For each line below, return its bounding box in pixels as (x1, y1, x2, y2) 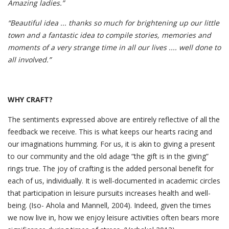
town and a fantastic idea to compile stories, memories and (8, 30, 211, 40)
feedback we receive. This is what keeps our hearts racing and (8, 127, 212, 136)
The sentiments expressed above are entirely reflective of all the (8, 114, 220, 124)
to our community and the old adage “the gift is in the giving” (8, 151, 209, 161)
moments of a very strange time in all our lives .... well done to (8, 42, 221, 52)
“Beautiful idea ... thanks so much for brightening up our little (8, 18, 219, 28)
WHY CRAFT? (8, 95, 53, 104)
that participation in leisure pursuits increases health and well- (8, 188, 211, 198)
